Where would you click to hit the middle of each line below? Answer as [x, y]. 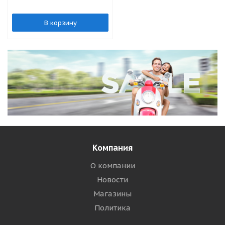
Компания [113, 147]
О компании [113, 165]
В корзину [60, 23]
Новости [113, 179]
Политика [113, 207]
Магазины [113, 193]
